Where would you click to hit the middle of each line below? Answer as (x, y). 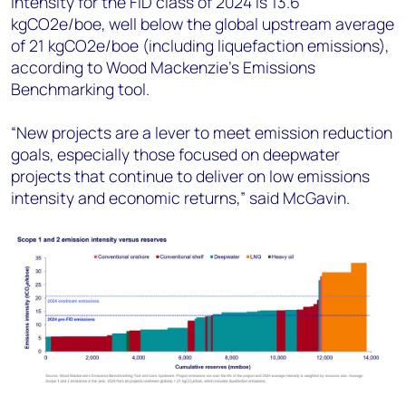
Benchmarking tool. (80, 89)
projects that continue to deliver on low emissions (190, 176)
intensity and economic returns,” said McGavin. (182, 198)
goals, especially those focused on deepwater (175, 155)
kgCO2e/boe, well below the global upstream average (203, 24)
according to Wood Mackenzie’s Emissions (163, 68)
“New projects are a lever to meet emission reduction (202, 133)
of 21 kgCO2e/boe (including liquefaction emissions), (200, 46)
